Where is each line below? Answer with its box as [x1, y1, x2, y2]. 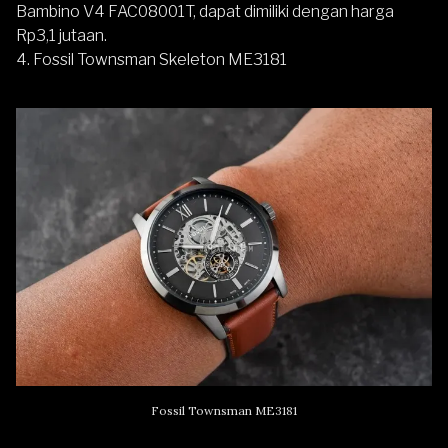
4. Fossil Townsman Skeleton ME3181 [16, 50, 287, 70]
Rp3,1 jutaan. [16, 26, 107, 46]
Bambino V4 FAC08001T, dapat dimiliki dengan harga [16, 2, 394, 22]
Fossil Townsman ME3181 [151, 402, 297, 418]
